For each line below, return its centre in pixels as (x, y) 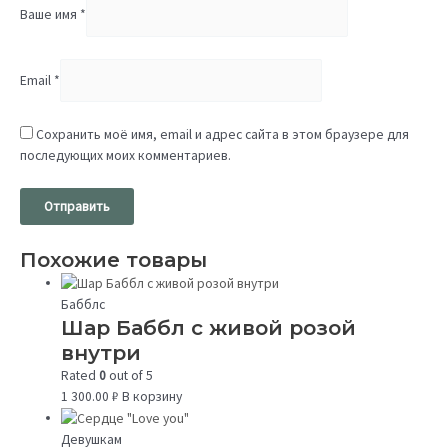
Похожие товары (113, 259)
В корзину (151, 396)
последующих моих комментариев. (125, 155)
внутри (101, 352)
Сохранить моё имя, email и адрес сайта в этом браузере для (222, 134)
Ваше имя (50, 15)
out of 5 (130, 375)
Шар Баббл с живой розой (209, 327)
